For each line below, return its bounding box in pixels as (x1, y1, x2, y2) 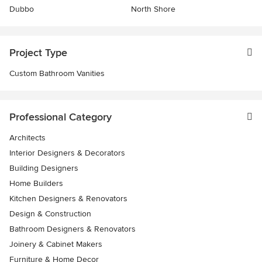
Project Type (9, 46, 67, 59)
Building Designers (9, 163, 78, 173)
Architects (9, 132, 46, 143)
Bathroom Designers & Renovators (9, 223, 136, 234)
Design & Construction (9, 208, 91, 219)
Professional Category (9, 110, 112, 123)
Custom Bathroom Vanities (9, 68, 105, 78)
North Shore (131, 4, 175, 14)
